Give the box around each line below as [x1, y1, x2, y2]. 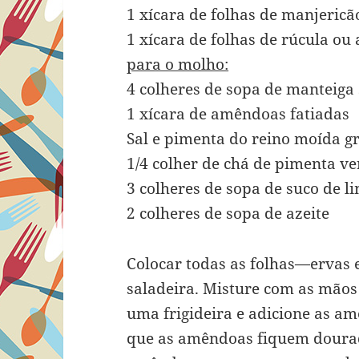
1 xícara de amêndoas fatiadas [127, 103, 350, 125]
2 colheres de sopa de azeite [127, 203, 330, 224]
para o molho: [127, 54, 229, 75]
